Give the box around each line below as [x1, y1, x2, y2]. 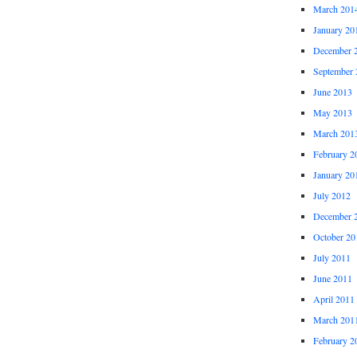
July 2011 [312, 251, 351, 265]
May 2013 [312, 106, 352, 120]
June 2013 [312, 85, 352, 99]
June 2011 [312, 272, 352, 285]
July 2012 [312, 189, 351, 202]
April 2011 [312, 292, 355, 306]
